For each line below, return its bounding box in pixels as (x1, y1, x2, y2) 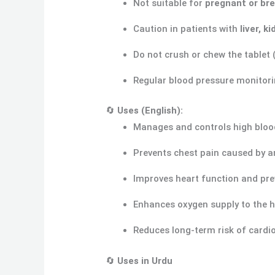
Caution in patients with (133, 23, 241, 34)
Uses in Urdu (117, 255, 176, 266)
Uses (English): (117, 105, 184, 117)
